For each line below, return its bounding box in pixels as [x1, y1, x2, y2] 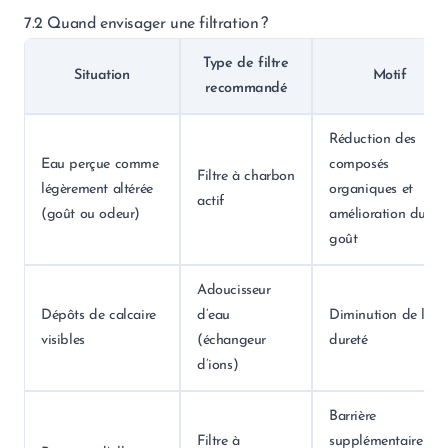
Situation [74, 68, 130, 83]
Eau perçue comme [41, 157, 159, 172]
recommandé [204, 81, 288, 96]
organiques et [329, 182, 413, 197]
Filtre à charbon [197, 169, 295, 184]
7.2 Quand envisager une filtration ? [24, 16, 268, 32]
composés [329, 157, 389, 172]
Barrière [329, 409, 376, 424]
